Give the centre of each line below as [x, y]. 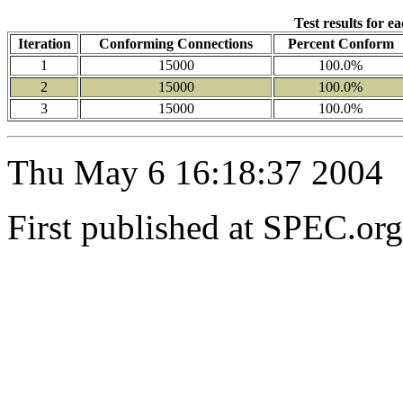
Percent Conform [340, 44]
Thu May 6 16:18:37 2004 [195, 173]
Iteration [44, 44]
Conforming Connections [176, 44]
